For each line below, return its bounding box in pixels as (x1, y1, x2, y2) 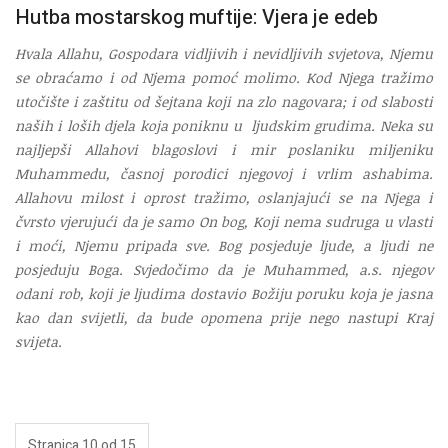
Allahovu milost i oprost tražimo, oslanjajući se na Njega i (15, 188, 433, 208)
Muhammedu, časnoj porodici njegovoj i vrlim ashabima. (15, 164, 433, 184)
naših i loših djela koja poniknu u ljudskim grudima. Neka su (15, 116, 433, 136)
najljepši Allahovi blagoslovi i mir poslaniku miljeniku (15, 140, 433, 160)
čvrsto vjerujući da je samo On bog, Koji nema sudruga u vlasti (15, 212, 433, 232)
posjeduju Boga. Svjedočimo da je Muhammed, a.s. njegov (15, 260, 433, 280)
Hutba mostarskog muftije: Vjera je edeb (15, 2, 378, 32)
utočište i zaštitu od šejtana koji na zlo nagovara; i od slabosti (15, 92, 433, 112)
